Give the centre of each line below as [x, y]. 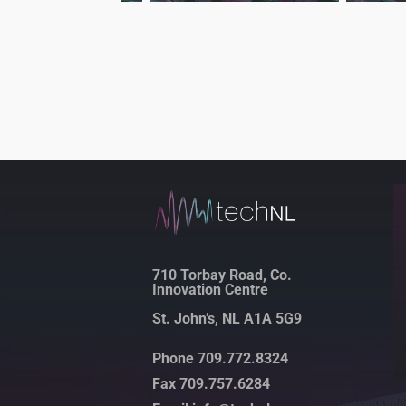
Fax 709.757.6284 [211, 384]
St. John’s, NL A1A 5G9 [227, 319]
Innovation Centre [210, 290]
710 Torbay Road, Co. [222, 275]
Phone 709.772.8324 [220, 359]
